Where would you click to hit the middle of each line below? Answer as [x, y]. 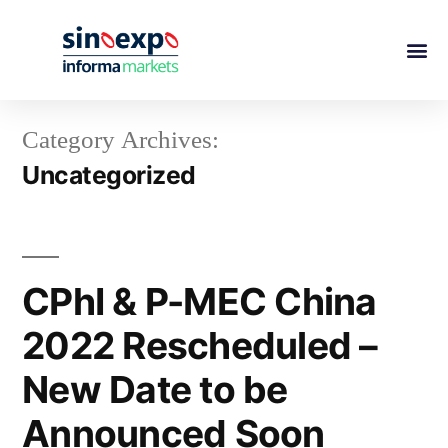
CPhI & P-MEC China [199, 301]
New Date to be [155, 389]
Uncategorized [109, 174]
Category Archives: [120, 140]
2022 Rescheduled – [200, 345]
